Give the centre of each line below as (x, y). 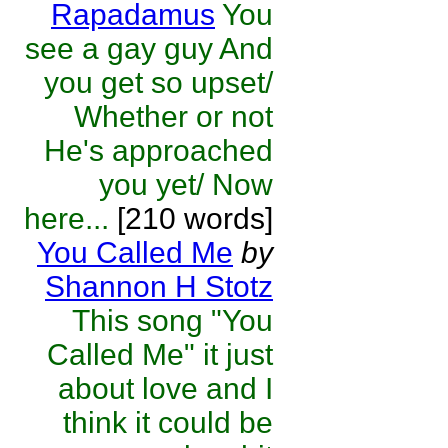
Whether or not (173, 116)
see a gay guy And (149, 48)
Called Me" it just (160, 354)
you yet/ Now (186, 184)
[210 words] (191, 218)
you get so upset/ (158, 82)
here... (66, 218)
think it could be (168, 422)
